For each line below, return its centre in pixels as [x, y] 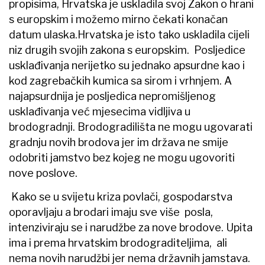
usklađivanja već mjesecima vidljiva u [100, 111]
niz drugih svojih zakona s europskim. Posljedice [127, 50]
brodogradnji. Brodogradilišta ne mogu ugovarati [131, 127]
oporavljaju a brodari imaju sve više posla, [111, 212]
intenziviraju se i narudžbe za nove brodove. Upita [131, 227]
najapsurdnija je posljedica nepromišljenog [112, 96]
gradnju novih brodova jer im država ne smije [119, 142]
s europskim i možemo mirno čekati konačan [118, 19]
